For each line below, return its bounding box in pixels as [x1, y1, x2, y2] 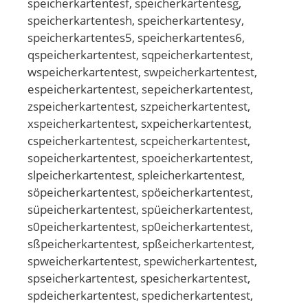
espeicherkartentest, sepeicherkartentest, [27, 80, 253, 97]
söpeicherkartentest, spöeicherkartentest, [27, 184, 253, 200]
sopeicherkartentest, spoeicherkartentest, [27, 149, 253, 166]
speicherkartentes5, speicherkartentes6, [27, 29, 245, 45]
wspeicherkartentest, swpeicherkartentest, [27, 63, 257, 80]
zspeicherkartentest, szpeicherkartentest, [27, 98, 250, 114]
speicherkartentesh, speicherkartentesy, [27, 12, 244, 28]
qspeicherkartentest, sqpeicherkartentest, [27, 46, 253, 63]
